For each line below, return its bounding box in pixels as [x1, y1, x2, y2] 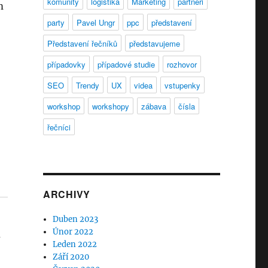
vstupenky [164, 80, 200, 92]
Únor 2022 [53, 227, 94, 237]
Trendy [75, 80, 99, 92]
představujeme [129, 38, 180, 50]
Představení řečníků [47, 38, 117, 50]
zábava [141, 100, 166, 112]
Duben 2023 [53, 214, 99, 225]
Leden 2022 [53, 239, 98, 250]
